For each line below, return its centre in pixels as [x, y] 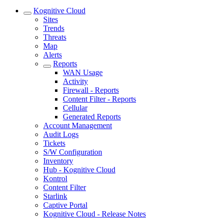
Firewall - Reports [91, 90]
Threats [55, 37]
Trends [54, 28]
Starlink [55, 196]
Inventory [58, 161]
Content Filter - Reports [99, 99]
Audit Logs [61, 135]
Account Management [78, 126]
